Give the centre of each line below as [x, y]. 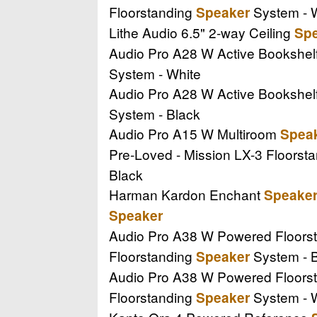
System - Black [155, 113]
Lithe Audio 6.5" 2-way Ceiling [202, 32]
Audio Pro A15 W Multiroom [195, 133]
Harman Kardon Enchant [186, 194]
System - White [155, 73]
